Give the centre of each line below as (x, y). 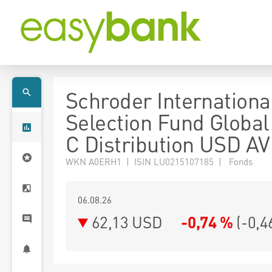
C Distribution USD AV (168, 144)
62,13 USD (127, 222)
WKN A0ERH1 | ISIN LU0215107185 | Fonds (159, 161)
